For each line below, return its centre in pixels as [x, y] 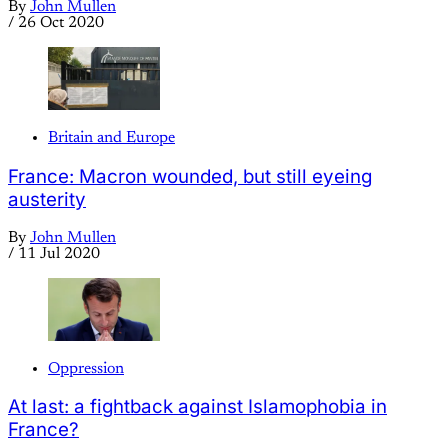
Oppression [86, 368]
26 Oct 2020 [61, 23]
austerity [47, 199]
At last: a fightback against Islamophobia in [197, 407]
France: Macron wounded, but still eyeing [190, 176]
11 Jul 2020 [59, 253]
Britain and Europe [111, 138]
